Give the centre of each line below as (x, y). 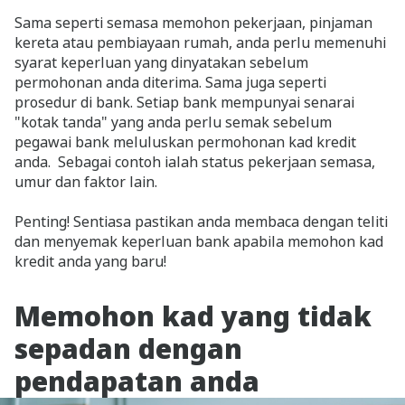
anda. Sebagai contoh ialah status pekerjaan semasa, (195, 162)
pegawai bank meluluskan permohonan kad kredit (185, 142)
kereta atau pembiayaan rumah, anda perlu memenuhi (200, 42)
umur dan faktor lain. (86, 182)
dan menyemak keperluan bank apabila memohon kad (199, 241)
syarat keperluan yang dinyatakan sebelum (161, 62)
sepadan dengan (128, 348)
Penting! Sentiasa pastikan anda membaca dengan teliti (201, 221)
